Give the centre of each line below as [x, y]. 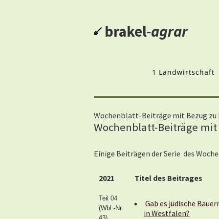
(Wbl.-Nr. [111, 208]
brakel [126, 31]
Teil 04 [108, 198]
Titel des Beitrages [168, 178]
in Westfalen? [167, 213]
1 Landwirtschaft [183, 72]
